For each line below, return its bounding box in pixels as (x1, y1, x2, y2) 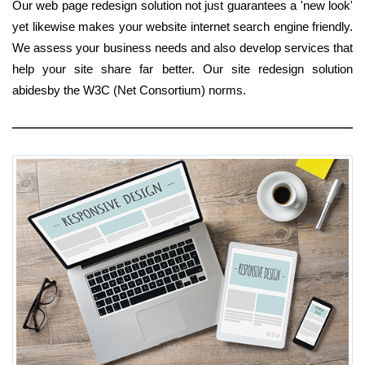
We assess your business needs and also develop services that (12, 40, 353, 55)
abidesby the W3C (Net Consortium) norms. (12, 82, 246, 97)
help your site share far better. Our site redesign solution (12, 61, 353, 76)
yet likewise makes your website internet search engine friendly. (12, 19, 353, 33)
